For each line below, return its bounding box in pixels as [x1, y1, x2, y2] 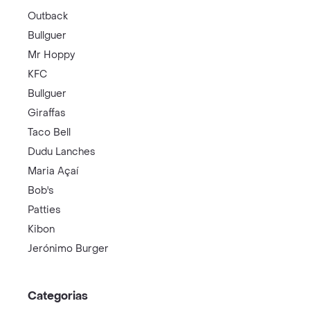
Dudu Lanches [28, 145, 95, 158]
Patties [28, 203, 61, 217]
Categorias [28, 288, 88, 303]
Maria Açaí [28, 164, 78, 178]
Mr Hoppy [28, 48, 75, 62]
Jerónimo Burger [28, 241, 109, 255]
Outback [28, 9, 68, 23]
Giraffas [28, 106, 66, 120]
